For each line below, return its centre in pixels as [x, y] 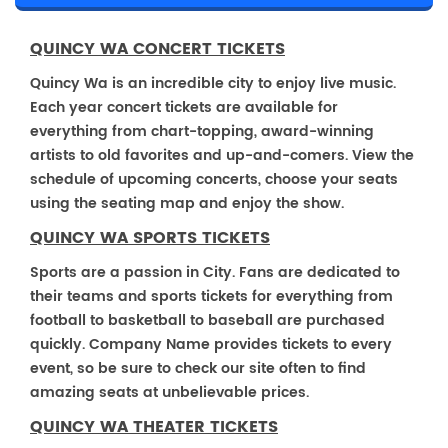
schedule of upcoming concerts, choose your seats [214, 179]
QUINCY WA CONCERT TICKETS [157, 49]
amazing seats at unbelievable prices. [169, 392]
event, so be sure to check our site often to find [198, 368]
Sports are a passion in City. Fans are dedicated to [215, 272]
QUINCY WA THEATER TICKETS [154, 427]
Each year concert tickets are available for [184, 107]
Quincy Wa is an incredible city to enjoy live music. [213, 83]
